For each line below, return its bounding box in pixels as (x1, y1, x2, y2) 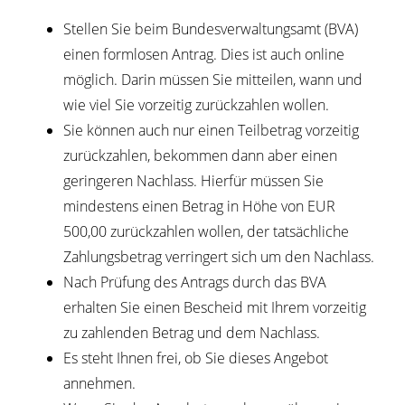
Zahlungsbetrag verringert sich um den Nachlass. (63, 247, 378, 268)
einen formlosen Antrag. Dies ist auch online (63, 44, 344, 65)
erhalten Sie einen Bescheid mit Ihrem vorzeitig (63, 297, 366, 318)
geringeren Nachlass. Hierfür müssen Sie (63, 171, 324, 192)
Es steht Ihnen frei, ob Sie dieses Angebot (63, 348, 328, 369)
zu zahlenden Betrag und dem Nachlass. (63, 323, 320, 344)
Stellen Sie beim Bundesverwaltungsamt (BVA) (63, 19, 358, 40)
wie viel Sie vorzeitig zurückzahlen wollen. (63, 95, 329, 116)
